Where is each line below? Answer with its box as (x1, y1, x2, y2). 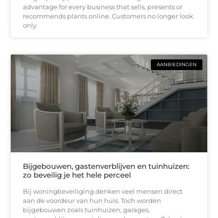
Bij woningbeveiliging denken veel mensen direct (23, 187, 183, 196)
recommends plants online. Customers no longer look (23, 12, 194, 20)
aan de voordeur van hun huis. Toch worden (23, 197, 162, 205)
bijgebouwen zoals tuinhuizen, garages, (23, 206, 150, 214)
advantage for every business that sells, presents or (23, 2, 183, 11)
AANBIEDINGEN (156, 61, 197, 68)
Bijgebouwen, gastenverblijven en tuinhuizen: (23, 162, 190, 171)
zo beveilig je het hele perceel (23, 170, 131, 180)
